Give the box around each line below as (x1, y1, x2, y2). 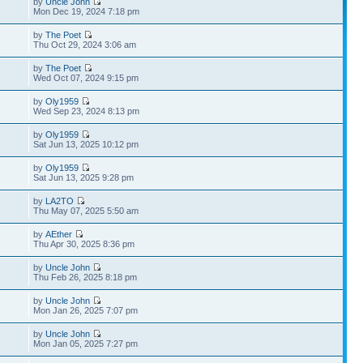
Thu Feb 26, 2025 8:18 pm (33, 272, 138, 282)
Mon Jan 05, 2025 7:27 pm (33, 339, 139, 348)
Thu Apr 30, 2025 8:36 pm (33, 239, 135, 249)
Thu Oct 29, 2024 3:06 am (33, 40, 137, 49)
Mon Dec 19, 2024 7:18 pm (33, 6, 140, 16)
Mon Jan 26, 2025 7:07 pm (33, 305, 139, 315)
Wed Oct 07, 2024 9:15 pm (33, 73, 139, 83)
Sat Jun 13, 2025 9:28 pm (33, 173, 135, 182)
